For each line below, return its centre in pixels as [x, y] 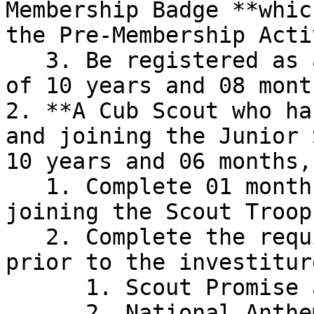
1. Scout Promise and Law [46, 287]
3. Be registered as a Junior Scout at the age [26, 60]
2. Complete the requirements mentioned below [26, 237]
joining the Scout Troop [159, 212]
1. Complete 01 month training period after [26, 186]
